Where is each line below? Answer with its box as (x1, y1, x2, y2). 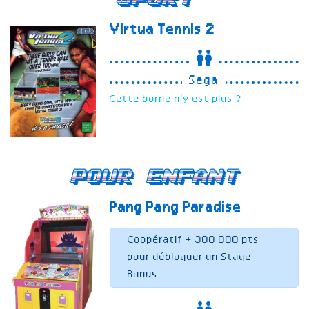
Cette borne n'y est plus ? (110, 93, 243, 105)
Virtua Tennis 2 (110, 22, 216, 38)
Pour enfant (71, 169, 238, 185)
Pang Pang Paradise (110, 201, 242, 217)
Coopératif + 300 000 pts (128, 235, 260, 246)
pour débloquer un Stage (128, 252, 252, 263)
